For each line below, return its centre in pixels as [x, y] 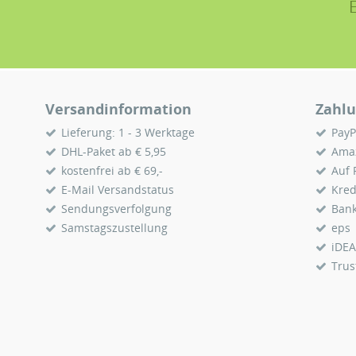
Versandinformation [118, 109]
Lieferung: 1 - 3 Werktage [128, 132]
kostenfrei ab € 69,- [112, 170]
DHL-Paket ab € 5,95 [114, 151]
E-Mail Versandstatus [118, 190]
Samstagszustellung [114, 228]
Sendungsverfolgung [116, 209]
